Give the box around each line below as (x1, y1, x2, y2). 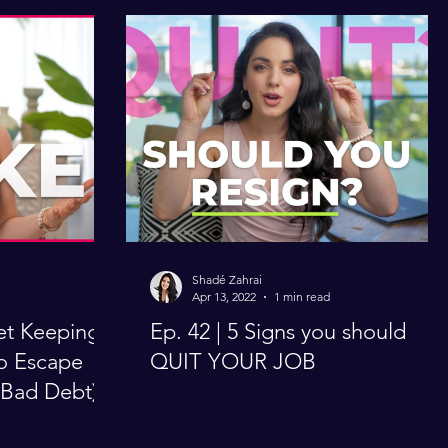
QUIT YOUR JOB (150, 348, 316, 375)
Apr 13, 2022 (192, 289, 256, 304)
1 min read (274, 289, 330, 304)
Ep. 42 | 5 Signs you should (150, 318, 406, 345)
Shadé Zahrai (192, 272, 262, 287)
